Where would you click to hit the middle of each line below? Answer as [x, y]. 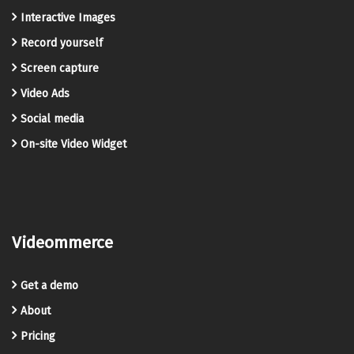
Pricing [38, 336]
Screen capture [60, 68]
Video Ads [45, 93]
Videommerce [62, 242]
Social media [52, 119]
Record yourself [62, 43]
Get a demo [49, 285]
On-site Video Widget [73, 144]
